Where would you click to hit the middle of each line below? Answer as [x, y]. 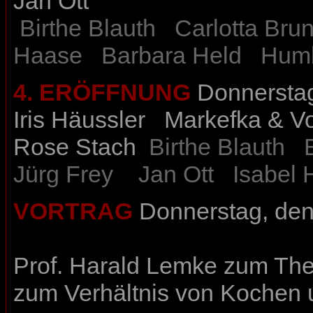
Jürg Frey [63, 174]
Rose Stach [75, 147]
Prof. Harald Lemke [115, 266]
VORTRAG [73, 211]
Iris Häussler [79, 120]
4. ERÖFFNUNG [102, 93]
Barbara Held [168, 56]
